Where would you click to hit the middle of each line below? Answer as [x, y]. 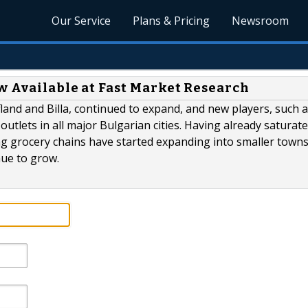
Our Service [81, 21]
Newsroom [261, 21]
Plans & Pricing [172, 21]
